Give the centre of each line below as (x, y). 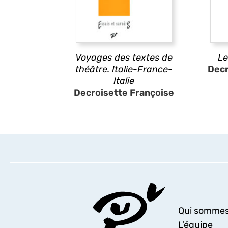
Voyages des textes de (124, 58)
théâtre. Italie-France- (124, 69)
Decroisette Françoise (124, 93)
